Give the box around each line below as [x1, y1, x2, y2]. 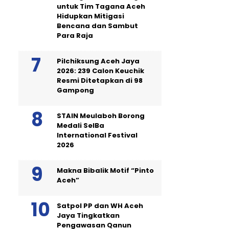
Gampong [57, 85, 94, 95]
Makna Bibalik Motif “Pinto [57, 166, 154, 175]
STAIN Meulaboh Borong [57, 111, 145, 121]
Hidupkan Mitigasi [57, 11, 124, 21]
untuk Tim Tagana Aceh [57, 2, 145, 11]
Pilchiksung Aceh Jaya [57, 56, 140, 66]
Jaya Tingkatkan [57, 211, 120, 220]
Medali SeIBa [57, 121, 104, 130]
